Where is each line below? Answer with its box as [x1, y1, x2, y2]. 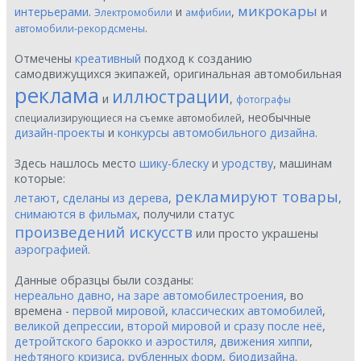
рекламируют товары [175, 186, 338, 206]
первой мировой [73, 303, 165, 318]
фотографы [236, 93, 291, 106]
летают [15, 190, 56, 205]
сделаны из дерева [63, 190, 168, 205]
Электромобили [94, 6, 172, 19]
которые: [15, 171, 65, 186]
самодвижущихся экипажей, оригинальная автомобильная [15, 66, 342, 81]
